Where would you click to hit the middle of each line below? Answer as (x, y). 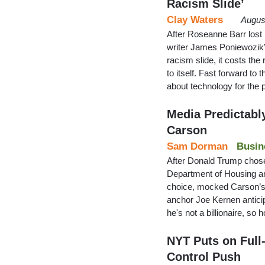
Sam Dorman (197, 146)
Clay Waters (195, 20)
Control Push (204, 256)
